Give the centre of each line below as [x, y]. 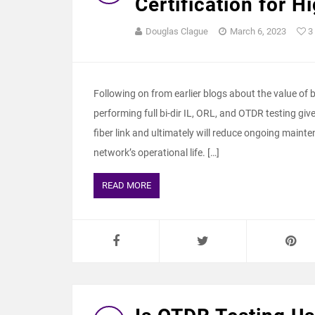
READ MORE [127, 185]
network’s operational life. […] [156, 153]
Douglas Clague [177, 31]
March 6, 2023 [258, 31]
